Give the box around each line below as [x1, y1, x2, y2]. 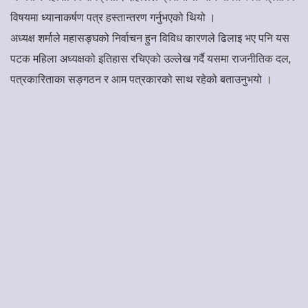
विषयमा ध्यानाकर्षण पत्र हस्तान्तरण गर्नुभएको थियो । [10, 10, 219, 24]
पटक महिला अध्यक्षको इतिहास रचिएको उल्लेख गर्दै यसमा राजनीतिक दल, [10, 52, 291, 65]
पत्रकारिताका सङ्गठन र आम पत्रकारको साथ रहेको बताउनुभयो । [10, 72, 272, 86]
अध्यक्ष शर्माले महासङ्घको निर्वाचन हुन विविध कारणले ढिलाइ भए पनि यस [10, 31, 289, 45]
